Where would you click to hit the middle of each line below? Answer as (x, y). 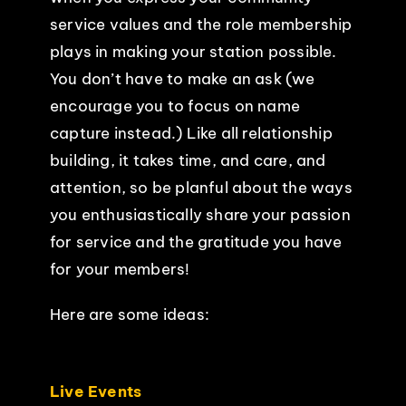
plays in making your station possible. (193, 51)
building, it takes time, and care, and (188, 160)
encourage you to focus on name (174, 106)
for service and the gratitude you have (196, 242)
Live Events (96, 391)
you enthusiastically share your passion (200, 214)
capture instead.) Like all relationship (191, 133)
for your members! (120, 269)
